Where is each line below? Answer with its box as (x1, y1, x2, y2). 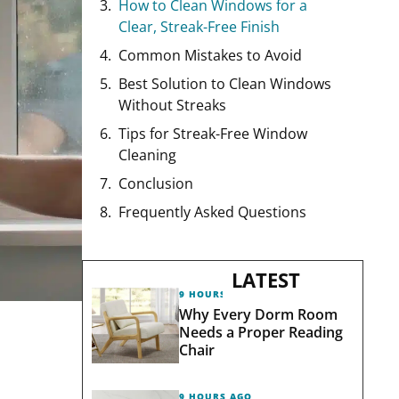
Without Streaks (118, 94, 226, 115)
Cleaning (118, 144, 176, 165)
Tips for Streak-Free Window (118, 123, 307, 143)
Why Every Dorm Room (178, 304, 338, 324)
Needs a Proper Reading (178, 322, 343, 342)
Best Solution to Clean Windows (118, 73, 331, 94)
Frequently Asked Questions (118, 201, 306, 222)
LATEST (232, 265, 300, 293)
